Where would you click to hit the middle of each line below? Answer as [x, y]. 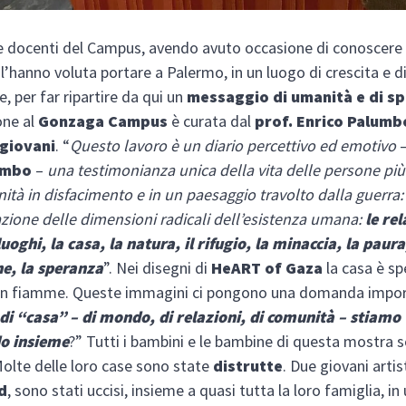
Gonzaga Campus [103, 121]
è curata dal [210, 121]
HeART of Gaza [267, 267]
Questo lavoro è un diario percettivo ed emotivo [233, 145]
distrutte [248, 365]
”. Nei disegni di [158, 267]
